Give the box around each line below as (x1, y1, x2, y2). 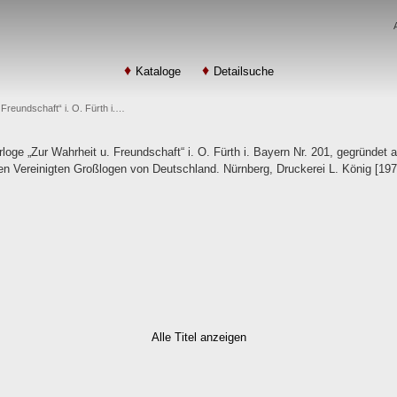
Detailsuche (213, 65, 274, 78)
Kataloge (135, 65, 181, 78)
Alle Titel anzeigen (151, 331, 246, 344)
